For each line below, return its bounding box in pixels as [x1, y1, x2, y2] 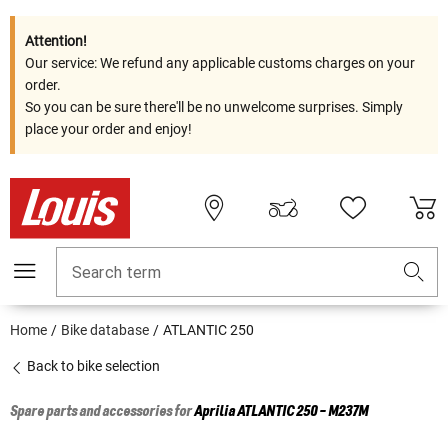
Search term [72, 263, 161, 283]
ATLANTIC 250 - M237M [237, 404, 368, 421]
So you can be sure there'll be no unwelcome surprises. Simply [25, 99, 403, 115]
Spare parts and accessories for [10, 404, 194, 421]
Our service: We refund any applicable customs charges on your [25, 55, 415, 71]
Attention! [25, 33, 87, 49]
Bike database [61, 322, 149, 339]
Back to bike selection [24, 358, 160, 375]
